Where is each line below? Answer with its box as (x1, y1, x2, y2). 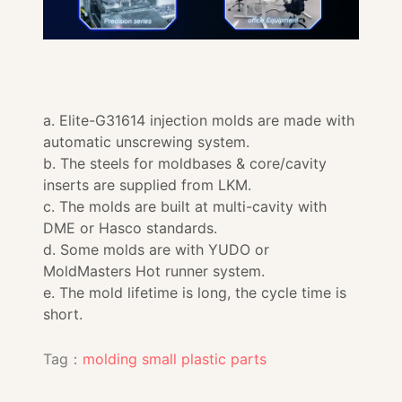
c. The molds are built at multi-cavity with (43, 197, 327, 215)
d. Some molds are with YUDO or (43, 240, 269, 258)
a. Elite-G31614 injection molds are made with (43, 110, 354, 129)
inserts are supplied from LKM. (43, 175, 251, 194)
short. (43, 304, 83, 323)
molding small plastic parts (83, 349, 267, 368)
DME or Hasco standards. (43, 218, 217, 237)
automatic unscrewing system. (43, 132, 249, 151)
